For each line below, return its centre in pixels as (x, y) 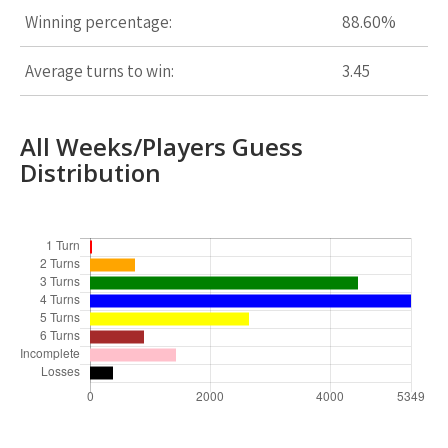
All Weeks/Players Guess (161, 146)
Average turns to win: (99, 71)
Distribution (90, 172)
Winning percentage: (98, 22)
